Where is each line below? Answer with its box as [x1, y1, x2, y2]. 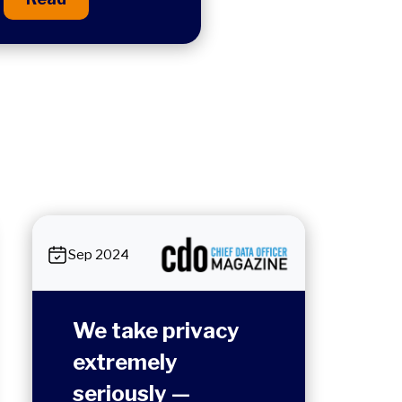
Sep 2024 [68, 247, 129, 264]
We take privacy [73, 318, 240, 345]
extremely [73, 349, 178, 376]
